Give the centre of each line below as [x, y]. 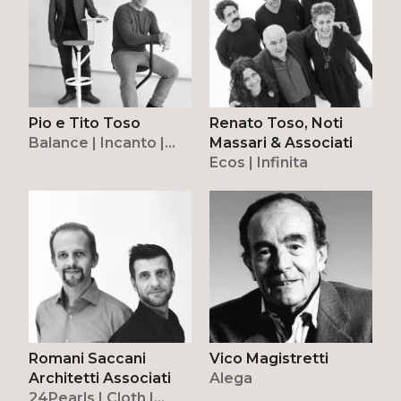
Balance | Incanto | [97, 143]
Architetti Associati [100, 378]
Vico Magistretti [269, 358]
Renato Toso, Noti [276, 124]
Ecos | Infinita [259, 163]
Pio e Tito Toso [85, 124]
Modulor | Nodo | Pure [110, 163]
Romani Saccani [88, 358]
